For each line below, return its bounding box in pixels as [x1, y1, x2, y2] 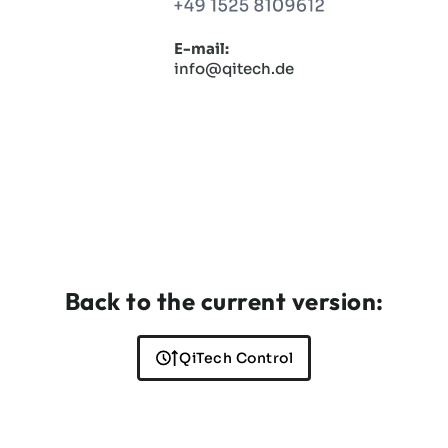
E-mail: [173, 40, 229, 59]
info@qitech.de [173, 60, 294, 79]
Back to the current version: [64, 286, 384, 317]
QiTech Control [179, 348, 293, 367]
